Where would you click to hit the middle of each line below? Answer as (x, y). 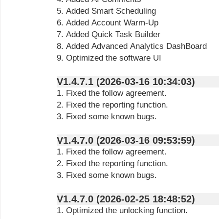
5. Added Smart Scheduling (106, 11)
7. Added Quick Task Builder (109, 34)
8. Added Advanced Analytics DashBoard (132, 46)
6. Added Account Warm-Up (108, 23)
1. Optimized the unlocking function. (122, 210)
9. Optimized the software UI (109, 58)
